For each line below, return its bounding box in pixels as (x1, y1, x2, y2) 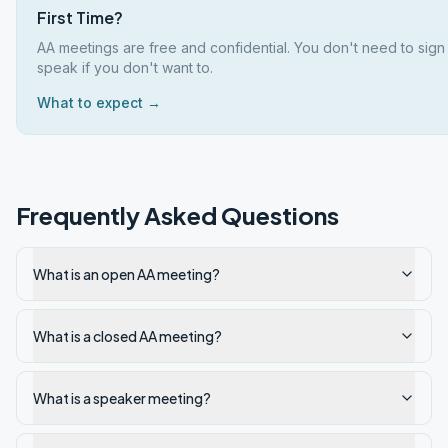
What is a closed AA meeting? (33, 327, 222, 345)
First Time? (37, 7, 123, 28)
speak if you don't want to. (37, 59, 213, 76)
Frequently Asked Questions (16, 200, 339, 230)
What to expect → (37, 94, 161, 111)
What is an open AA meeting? (33, 265, 220, 283)
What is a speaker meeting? (33, 389, 211, 407)
